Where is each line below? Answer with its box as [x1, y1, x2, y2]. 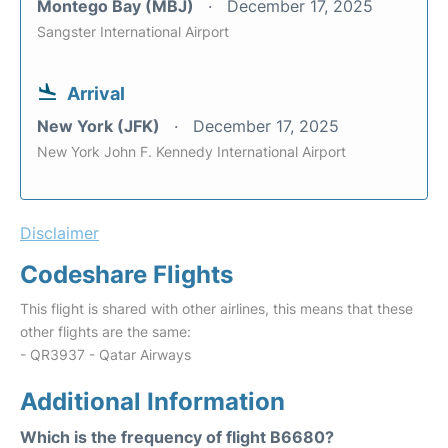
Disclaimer [20, 223, 99, 243]
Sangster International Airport [37, 23, 229, 40]
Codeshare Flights [20, 260, 233, 289]
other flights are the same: [20, 323, 191, 340]
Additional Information [20, 387, 285, 416]
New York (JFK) [37, 116, 164, 136]
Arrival [67, 83, 125, 104]
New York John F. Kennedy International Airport [37, 143, 346, 160]
